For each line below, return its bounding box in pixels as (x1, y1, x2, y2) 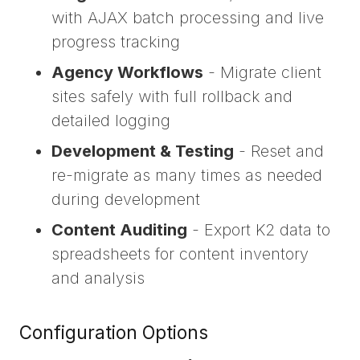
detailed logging (51, 111, 170, 131)
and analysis (51, 268, 145, 288)
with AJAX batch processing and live (51, 8, 324, 28)
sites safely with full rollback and (51, 87, 292, 107)
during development (51, 190, 200, 210)
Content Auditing (51, 220, 187, 240)
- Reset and (234, 141, 324, 162)
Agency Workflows (51, 63, 203, 83)
